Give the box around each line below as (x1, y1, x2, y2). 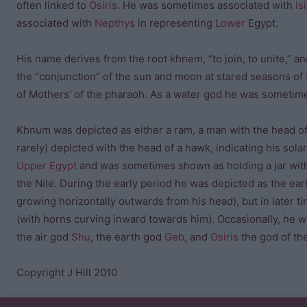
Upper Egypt (16, 159, 77, 172)
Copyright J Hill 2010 (16, 266, 117, 279)
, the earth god (90, 230, 164, 243)
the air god (16, 230, 71, 243)
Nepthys (95, 16, 135, 29)
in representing (135, 16, 215, 29)
